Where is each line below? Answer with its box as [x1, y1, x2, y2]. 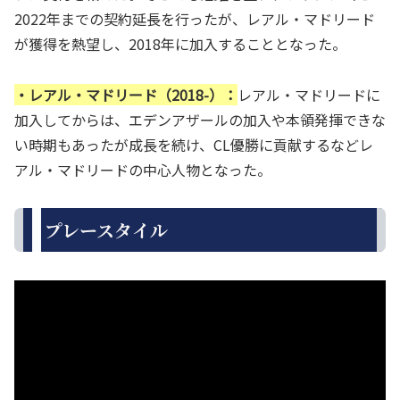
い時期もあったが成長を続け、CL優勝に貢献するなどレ [14, 133, 373, 155]
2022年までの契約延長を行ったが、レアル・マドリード [14, 8, 375, 30]
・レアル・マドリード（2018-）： [14, 83, 237, 105]
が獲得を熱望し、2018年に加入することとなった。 [14, 33, 346, 55]
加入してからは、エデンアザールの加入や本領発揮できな [14, 108, 386, 130]
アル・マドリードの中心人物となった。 [14, 158, 271, 180]
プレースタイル [45, 216, 168, 243]
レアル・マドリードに [237, 83, 380, 105]
